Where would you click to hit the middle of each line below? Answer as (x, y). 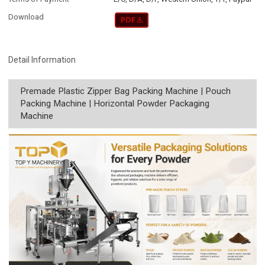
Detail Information (42, 59)
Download (26, 17)
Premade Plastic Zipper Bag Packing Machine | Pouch (126, 91)
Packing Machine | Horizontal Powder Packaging (115, 103)
